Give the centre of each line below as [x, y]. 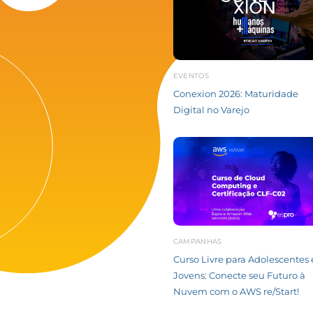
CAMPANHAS [197, 242]
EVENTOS [191, 75]
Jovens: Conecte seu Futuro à [239, 276]
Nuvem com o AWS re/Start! [236, 292]
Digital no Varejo [211, 109]
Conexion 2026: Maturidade [235, 93]
